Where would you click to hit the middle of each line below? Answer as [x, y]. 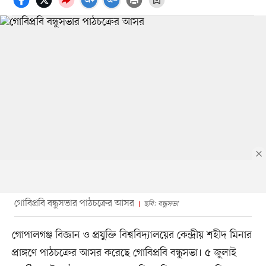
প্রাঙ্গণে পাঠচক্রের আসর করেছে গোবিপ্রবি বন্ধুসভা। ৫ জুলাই [124, 253]
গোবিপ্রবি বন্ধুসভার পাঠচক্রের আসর [74, 203]
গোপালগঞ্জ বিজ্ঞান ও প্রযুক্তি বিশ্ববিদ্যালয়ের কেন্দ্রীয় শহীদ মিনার [132, 235]
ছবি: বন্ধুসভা [161, 204]
